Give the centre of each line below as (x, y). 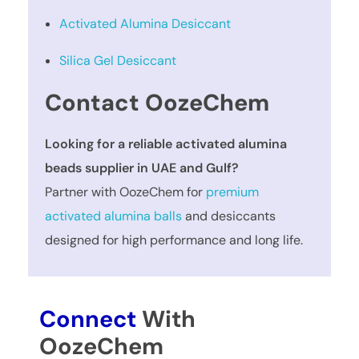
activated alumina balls (114, 216)
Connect (87, 319)
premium (233, 192)
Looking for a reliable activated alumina (166, 143)
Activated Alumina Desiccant (145, 24)
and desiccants (229, 216)
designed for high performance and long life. (174, 240)
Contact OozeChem (157, 103)
